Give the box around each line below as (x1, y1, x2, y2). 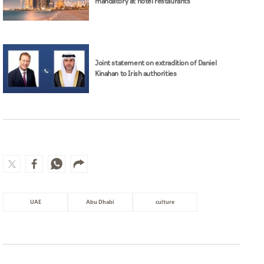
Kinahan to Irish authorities (95, 68, 177, 80)
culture (156, 198, 174, 206)
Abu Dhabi (86, 198, 114, 206)
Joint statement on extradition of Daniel (95, 57, 217, 69)
